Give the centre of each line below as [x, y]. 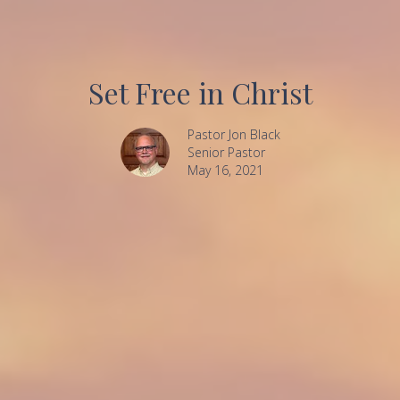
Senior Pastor [226, 153]
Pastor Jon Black [233, 135]
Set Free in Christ [200, 93]
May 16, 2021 [225, 171]
